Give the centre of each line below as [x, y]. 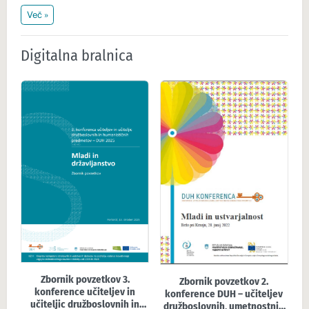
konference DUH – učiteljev [224, 293]
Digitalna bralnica [77, 55]
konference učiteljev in [85, 292]
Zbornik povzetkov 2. [224, 281]
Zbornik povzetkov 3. [85, 280]
